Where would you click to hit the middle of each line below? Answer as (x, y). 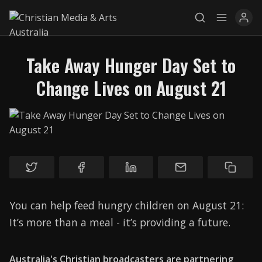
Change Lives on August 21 (131, 88)
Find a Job (131, 207)
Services (131, 156)
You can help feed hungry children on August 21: (127, 206)
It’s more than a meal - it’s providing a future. (120, 223)
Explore (131, 106)
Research (131, 232)
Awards (131, 182)
